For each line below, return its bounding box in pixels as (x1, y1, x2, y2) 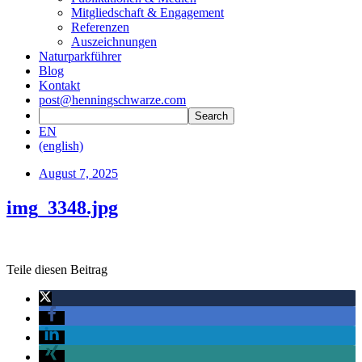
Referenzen (71, 20, 129, 34)
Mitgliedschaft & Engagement (71, 6, 224, 19)
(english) (39, 139, 83, 153)
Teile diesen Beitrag (6, 262, 107, 276)
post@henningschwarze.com (39, 93, 186, 107)
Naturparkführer (39, 49, 121, 63)
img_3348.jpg (6, 196, 118, 218)
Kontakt (39, 78, 80, 92)
